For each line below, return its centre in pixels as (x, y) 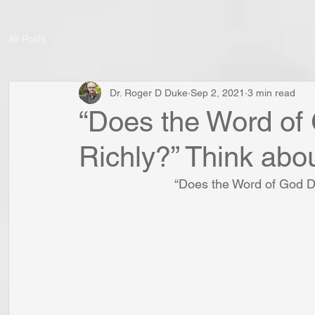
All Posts (27, 38)
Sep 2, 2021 (218, 92)
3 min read (271, 92)
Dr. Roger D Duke (149, 92)
